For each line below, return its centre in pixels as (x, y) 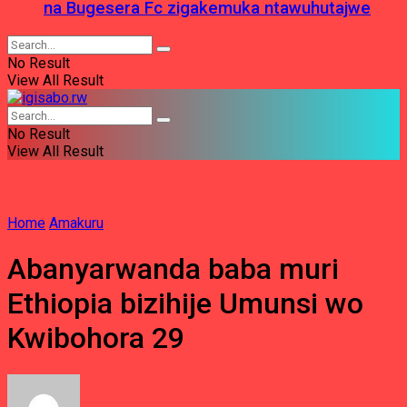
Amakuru (76, 223)
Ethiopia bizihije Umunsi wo (185, 303)
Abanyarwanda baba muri (173, 268)
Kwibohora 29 (96, 338)
